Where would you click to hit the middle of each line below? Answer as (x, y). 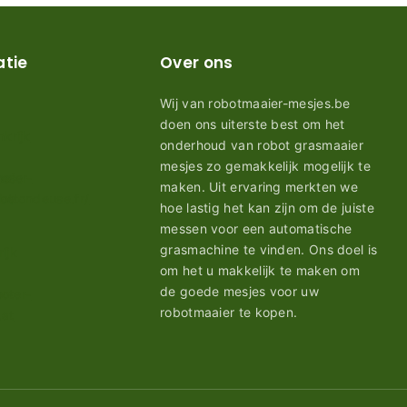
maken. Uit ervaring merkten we (259, 187)
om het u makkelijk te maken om (260, 270)
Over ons (197, 63)
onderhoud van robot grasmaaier (262, 145)
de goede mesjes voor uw (239, 291)
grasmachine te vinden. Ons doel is (269, 249)
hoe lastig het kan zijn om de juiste (267, 208)
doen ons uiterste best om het (253, 124)
